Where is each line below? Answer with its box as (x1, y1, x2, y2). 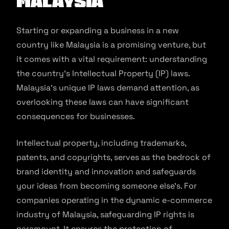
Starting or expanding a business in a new (16, 25, 179, 36)
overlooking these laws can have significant (16, 97, 189, 107)
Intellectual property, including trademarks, (16, 138, 186, 148)
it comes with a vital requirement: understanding (16, 54, 207, 64)
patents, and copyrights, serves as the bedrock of (16, 152, 211, 163)
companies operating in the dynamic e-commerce (16, 195, 212, 205)
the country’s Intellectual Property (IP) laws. (16, 68, 190, 79)
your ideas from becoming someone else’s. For (16, 180, 197, 191)
